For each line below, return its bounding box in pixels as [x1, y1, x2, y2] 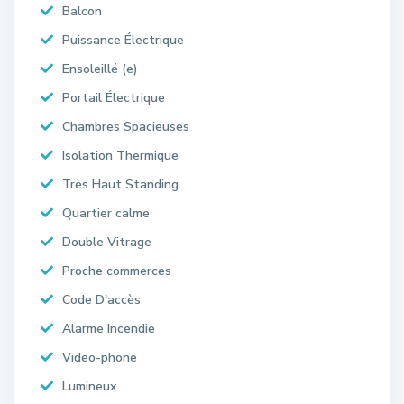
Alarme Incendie [62, 319, 155, 337]
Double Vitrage [62, 233, 151, 251]
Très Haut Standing [62, 175, 179, 193]
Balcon [62, 2, 102, 20]
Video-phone [62, 348, 137, 366]
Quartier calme [62, 204, 150, 222]
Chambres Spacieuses [62, 117, 189, 135]
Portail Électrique [62, 88, 165, 106]
